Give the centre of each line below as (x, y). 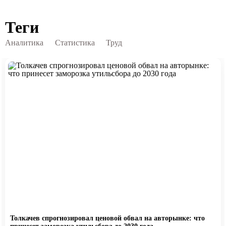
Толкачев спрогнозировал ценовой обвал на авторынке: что (107, 218)
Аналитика (24, 43)
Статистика (75, 43)
